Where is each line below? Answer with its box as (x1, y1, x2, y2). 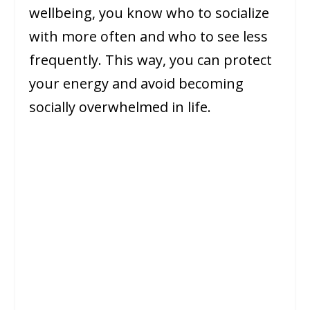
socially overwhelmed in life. (29, 98, 212, 117)
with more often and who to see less (29, 27, 268, 46)
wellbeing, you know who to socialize (29, 3, 270, 23)
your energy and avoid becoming (29, 74, 244, 93)
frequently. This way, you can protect (29, 51, 273, 70)
